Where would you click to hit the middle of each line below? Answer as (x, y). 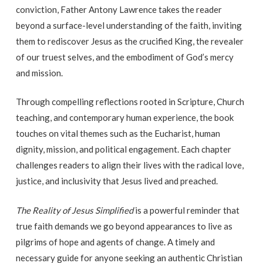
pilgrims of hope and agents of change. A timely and (115, 242)
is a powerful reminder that (186, 210)
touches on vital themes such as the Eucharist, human (118, 134)
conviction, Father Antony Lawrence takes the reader (119, 9)
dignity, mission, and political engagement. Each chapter (123, 149)
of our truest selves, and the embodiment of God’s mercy (124, 57)
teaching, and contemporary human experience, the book (124, 118)
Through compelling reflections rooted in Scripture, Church (130, 102)
